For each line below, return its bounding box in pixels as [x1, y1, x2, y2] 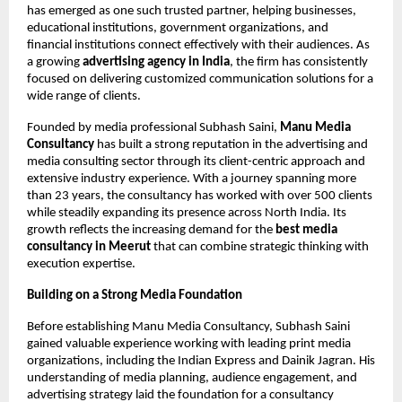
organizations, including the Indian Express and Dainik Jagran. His [27, 354, 375, 369]
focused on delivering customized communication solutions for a [27, 73, 373, 87]
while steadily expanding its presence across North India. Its [27, 206, 346, 221]
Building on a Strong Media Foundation [27, 289, 242, 303]
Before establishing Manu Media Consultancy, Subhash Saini [27, 320, 350, 335]
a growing [27, 56, 83, 70]
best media [275, 223, 337, 238]
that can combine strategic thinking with [153, 240, 369, 255]
